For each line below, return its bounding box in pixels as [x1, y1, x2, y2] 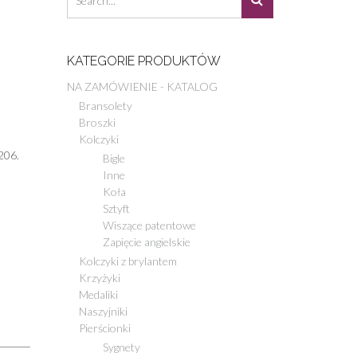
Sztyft [102, 201, 130, 215]
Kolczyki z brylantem [78, 253, 177, 268]
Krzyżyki [78, 270, 120, 284]
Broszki [78, 115, 116, 129]
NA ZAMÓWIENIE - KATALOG [66, 79, 218, 93]
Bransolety [78, 98, 132, 112]
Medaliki [78, 287, 118, 301]
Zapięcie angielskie [102, 234, 190, 249]
